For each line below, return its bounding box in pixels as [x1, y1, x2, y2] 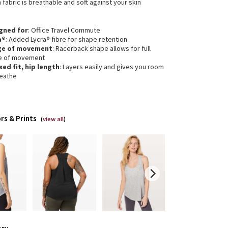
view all [43, 115, 64, 123]
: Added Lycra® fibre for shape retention [6, 35, 128, 44]
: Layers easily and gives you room [60, 62, 164, 71]
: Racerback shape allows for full [52, 44, 151, 53]
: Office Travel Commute [28, 25, 101, 35]
